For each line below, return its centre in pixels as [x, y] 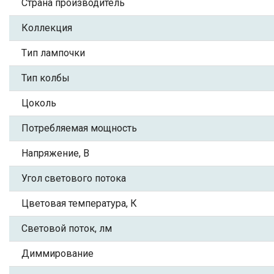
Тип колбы [46, 78]
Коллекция [47, 28]
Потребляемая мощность [79, 128]
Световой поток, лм [67, 228]
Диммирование [57, 254]
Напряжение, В [55, 153]
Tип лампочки [53, 53]
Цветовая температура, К [79, 203]
